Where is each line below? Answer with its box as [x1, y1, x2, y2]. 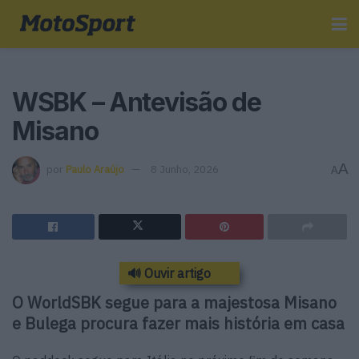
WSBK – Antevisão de [12, 87, 261, 118]
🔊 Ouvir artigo [127, 264, 211, 281]
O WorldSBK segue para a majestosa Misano [12, 291, 337, 313]
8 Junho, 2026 [151, 162, 219, 176]
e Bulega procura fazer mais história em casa [12, 312, 345, 334]
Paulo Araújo [66, 162, 124, 176]
